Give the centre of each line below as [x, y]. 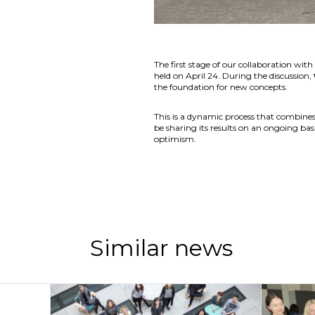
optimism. [175, 139]
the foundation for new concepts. [221, 86]
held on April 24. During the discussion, [234, 75]
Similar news [162, 247]
